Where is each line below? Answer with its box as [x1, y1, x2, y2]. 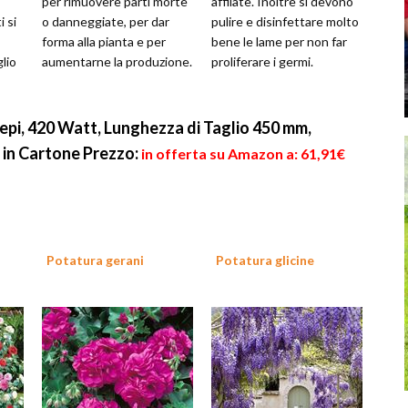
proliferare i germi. [211, 54, 313, 69]
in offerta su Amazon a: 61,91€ [141, 145, 345, 162]
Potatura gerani [46, 252, 144, 269]
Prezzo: [83, 143, 138, 163]
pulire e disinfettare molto [211, 14, 359, 29]
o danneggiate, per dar [42, 14, 169, 29]
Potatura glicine [216, 252, 314, 269]
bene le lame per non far [211, 34, 347, 49]
